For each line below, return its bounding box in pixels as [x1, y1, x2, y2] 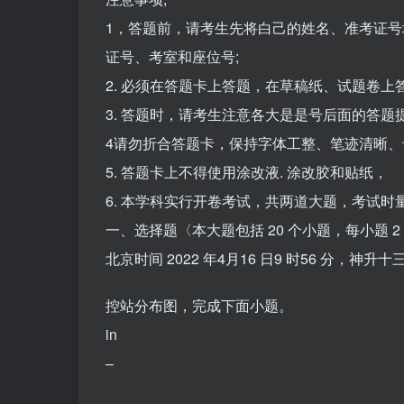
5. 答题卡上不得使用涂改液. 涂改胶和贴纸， [106, 161, 388, 183]
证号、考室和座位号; [106, 46, 239, 68]
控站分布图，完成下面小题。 [106, 295, 293, 317]
